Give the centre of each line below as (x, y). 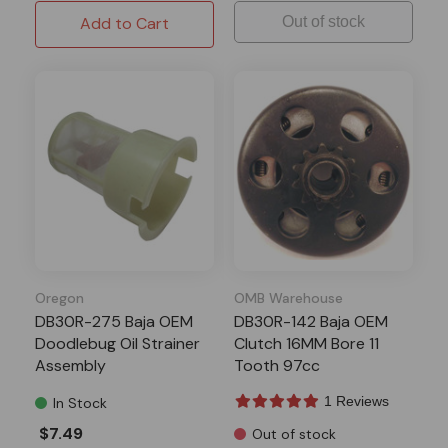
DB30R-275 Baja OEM (114, 321)
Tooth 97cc (277, 365)
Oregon (59, 297)
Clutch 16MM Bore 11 (306, 343)
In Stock (80, 402)
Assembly (70, 365)
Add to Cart (124, 23)
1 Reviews (356, 400)
